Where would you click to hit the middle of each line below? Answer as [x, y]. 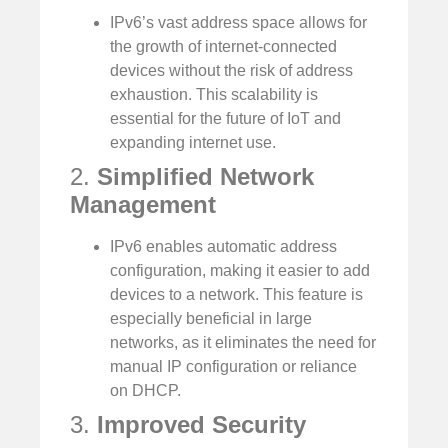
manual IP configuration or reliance [233, 367]
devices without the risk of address [231, 71]
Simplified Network [205, 177]
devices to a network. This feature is [236, 295]
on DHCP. [145, 391]
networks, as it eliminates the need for [243, 343]
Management [143, 205]
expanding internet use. [193, 143]
